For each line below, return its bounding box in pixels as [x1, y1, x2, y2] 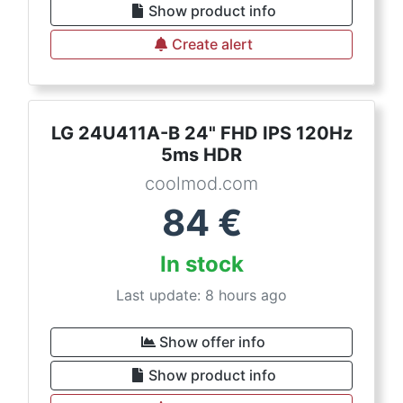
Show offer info [159, 333, 265, 351]
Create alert [172, 35, 253, 53]
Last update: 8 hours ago [116, 286, 287, 304]
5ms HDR [161, 144, 242, 166]
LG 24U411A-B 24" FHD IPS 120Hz [50, 122, 353, 144]
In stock [159, 251, 244, 277]
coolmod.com [145, 173, 258, 194]
